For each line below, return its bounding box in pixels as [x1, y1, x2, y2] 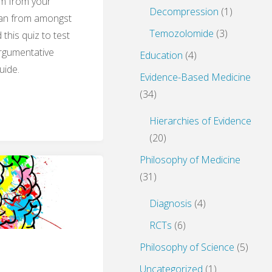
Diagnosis [149, 197, 192, 211]
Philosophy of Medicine [140, 153, 240, 167]
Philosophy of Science [140, 240, 234, 254]
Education [140, 49, 183, 63]
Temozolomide [149, 27, 214, 41]
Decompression [149, 5, 219, 19]
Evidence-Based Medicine [140, 70, 251, 84]
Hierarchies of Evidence [149, 114, 251, 128]
